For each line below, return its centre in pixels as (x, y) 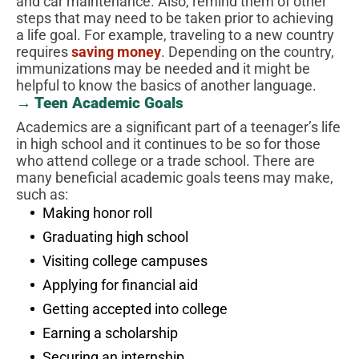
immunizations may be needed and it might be (163, 69)
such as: (42, 195)
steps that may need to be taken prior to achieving (175, 18)
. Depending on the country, (248, 52)
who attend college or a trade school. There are (165, 161)
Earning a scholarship (110, 333)
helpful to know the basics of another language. (166, 86)
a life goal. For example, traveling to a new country (175, 35)
